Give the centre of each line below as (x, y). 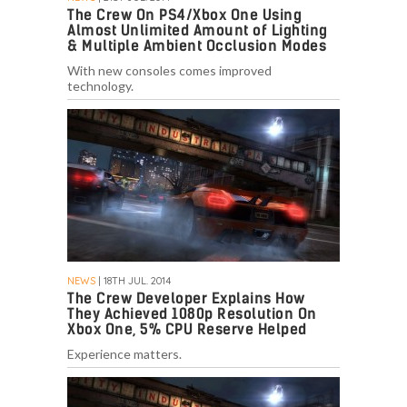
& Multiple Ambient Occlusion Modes (197, 46)
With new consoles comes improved (169, 71)
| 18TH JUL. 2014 (133, 281)
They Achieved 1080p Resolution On (192, 314)
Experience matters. (124, 354)
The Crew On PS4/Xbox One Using (184, 15)
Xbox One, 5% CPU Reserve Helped (187, 330)
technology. (100, 86)
